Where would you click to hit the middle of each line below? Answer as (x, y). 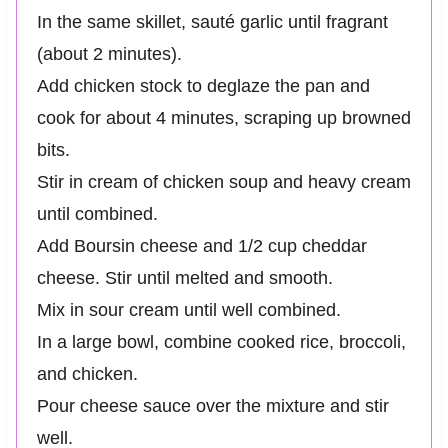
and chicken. (87, 374)
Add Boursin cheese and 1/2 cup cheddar (201, 246)
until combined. (97, 214)
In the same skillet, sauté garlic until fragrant (212, 22)
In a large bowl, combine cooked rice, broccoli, (221, 342)
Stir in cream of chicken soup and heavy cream (223, 182)
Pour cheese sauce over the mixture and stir (212, 406)
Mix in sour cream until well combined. (188, 310)
